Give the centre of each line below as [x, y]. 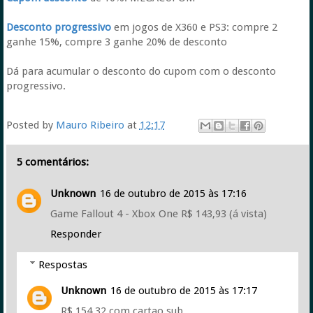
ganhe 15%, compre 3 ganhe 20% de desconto [116, 42]
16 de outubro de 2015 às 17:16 [173, 194]
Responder [75, 234]
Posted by [31, 125]
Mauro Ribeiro [90, 125]
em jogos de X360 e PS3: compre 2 [194, 27]
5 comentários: [52, 162]
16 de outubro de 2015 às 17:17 [183, 290]
